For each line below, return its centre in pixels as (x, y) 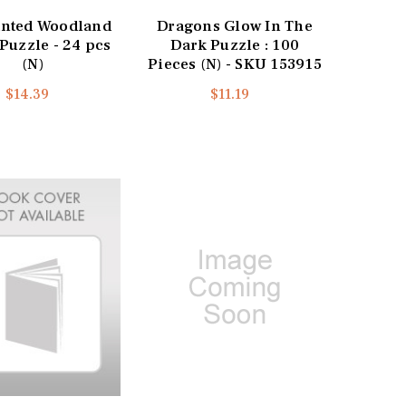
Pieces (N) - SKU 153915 (235, 64)
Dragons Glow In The (235, 26)
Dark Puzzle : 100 (235, 45)
